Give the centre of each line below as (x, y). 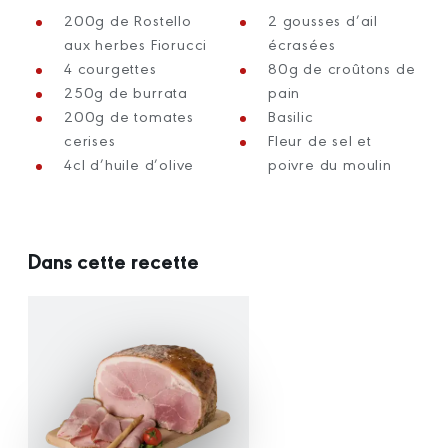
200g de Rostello (128, 19)
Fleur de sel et (320, 139)
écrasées (302, 43)
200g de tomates (129, 115)
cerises (90, 139)
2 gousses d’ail (323, 19)
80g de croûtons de (342, 67)
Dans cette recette (113, 259)
